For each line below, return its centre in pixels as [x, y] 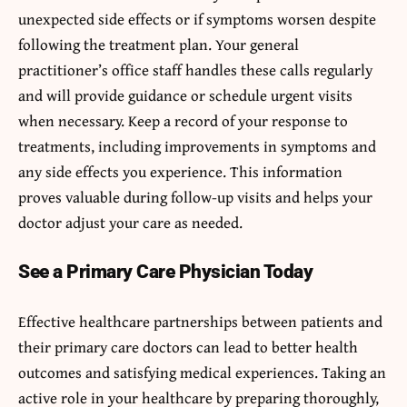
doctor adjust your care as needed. [130, 222]
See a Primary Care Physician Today [165, 271]
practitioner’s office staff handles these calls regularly [195, 69]
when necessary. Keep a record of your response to [183, 120]
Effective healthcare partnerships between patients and [200, 321]
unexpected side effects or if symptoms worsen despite [197, 18]
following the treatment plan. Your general [159, 44]
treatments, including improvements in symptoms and [197, 145]
